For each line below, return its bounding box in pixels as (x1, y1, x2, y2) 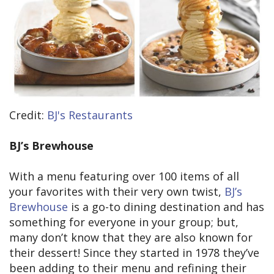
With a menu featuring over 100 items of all (9, 168, 239, 183)
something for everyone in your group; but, (9, 214, 239, 229)
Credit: (9, 107, 47, 122)
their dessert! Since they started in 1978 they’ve (9, 245, 259, 260)
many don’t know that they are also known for (9, 229, 253, 245)
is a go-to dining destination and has (68, 199, 264, 214)
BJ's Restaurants (47, 107, 133, 122)
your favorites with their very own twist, (9, 183, 224, 199)
